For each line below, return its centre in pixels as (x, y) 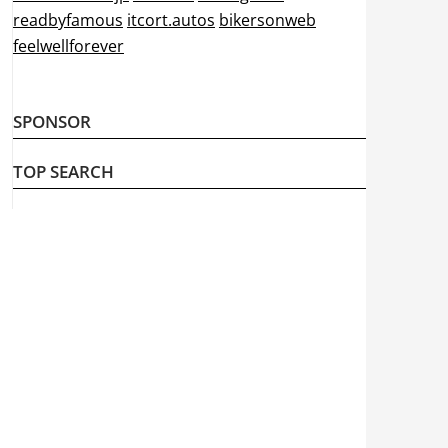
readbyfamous (67, 20)
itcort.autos (170, 20)
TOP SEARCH (63, 171)
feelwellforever (68, 46)
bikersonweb (267, 20)
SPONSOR (51, 121)
